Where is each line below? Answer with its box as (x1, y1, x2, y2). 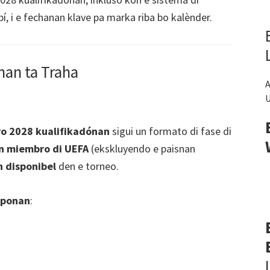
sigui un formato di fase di (110, 124, 231, 139)
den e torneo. (56, 159, 119, 174)
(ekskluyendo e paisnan (89, 142, 195, 156)
